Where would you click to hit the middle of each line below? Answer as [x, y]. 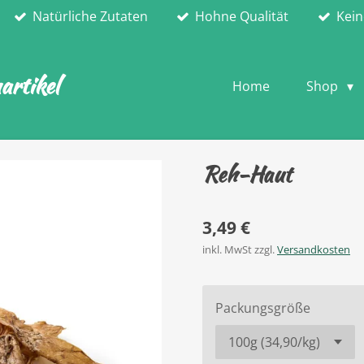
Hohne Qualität [242, 17]
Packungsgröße [263, 308]
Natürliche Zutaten [90, 17]
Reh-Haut [247, 173]
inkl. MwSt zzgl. [240, 249]
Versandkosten [314, 249]
